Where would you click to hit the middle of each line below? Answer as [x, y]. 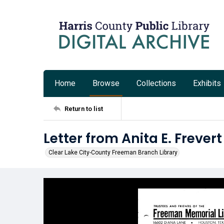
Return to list [84, 108]
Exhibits [207, 83]
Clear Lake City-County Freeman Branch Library [113, 152]
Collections [156, 83]
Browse [106, 83]
